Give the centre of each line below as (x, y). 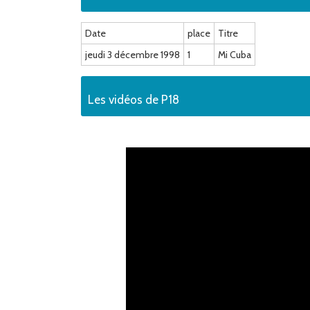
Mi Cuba (235, 55)
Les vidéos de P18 (134, 100)
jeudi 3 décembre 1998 (133, 55)
